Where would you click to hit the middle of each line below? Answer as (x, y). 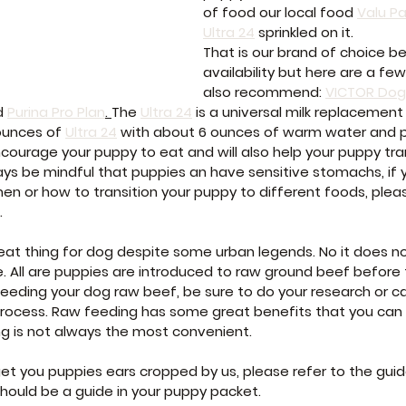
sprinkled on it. (304, 33)
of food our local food (280, 13)
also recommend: (264, 92)
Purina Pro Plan (56, 112)
